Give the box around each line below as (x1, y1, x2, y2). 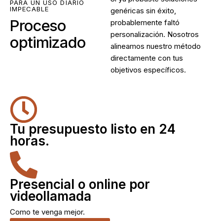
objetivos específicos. (110, 65, 186, 74)
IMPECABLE (10, 4, 49, 13)
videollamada (10, 188, 91, 204)
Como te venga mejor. (10, 207, 85, 217)
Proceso (10, 16, 66, 35)
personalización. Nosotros (110, 29, 199, 39)
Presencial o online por (10, 176, 150, 192)
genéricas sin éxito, (110, 5, 176, 15)
